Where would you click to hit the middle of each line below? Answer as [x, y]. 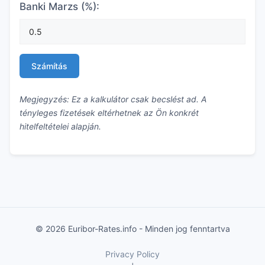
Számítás [49, 66]
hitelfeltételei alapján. [60, 126]
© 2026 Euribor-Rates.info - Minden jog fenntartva [132, 229]
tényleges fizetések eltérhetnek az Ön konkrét [109, 113]
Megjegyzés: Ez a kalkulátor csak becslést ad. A [113, 99]
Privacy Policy [132, 254]
